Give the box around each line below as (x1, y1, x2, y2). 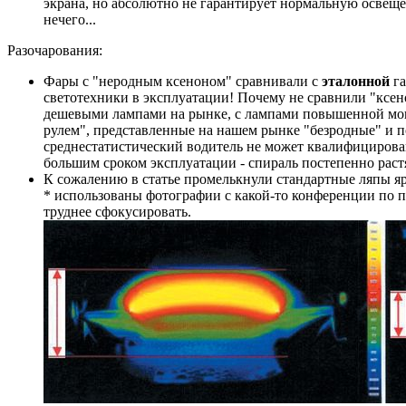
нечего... (43, 11, 96, 27)
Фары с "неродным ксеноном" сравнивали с (43, 72, 322, 89)
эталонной (322, 72, 390, 89)
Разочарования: (7, 42, 102, 58)
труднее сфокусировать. (43, 203, 191, 219)
